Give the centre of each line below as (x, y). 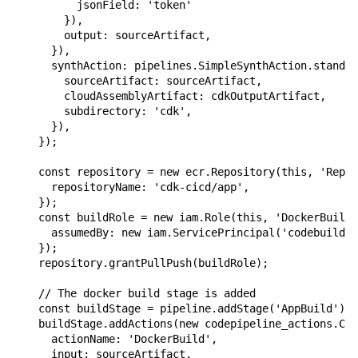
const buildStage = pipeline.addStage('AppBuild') (179, 309)
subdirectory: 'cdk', (102, 111)
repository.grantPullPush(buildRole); (141, 263)
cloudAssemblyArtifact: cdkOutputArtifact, (169, 96)
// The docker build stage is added (134, 294)
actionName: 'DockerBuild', (115, 339)
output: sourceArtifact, (112, 36)
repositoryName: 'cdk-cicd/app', (131, 187)
